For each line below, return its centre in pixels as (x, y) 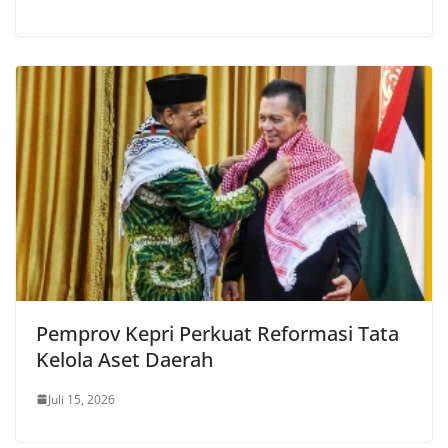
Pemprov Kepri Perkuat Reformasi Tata (217, 333)
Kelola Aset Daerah (124, 359)
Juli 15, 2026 (81, 399)
